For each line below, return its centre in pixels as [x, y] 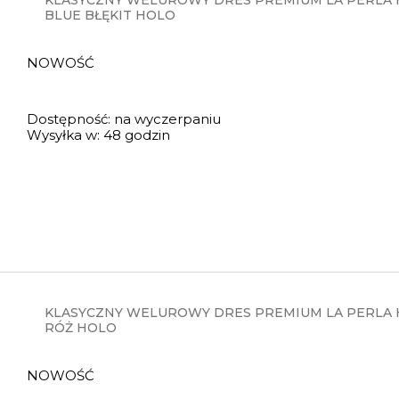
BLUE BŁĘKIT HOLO [110, 15]
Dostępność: [69, 119]
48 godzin [137, 135]
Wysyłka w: [64, 135]
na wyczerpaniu [168, 119]
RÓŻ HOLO [81, 328]
